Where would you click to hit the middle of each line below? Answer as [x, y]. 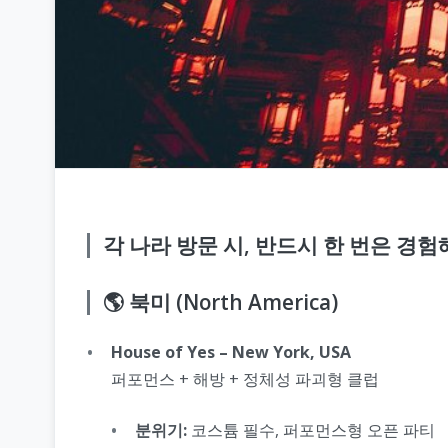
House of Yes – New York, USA [231, 351]
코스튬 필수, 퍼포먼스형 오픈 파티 [311, 429]
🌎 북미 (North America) [220, 301]
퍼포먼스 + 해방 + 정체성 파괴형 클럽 [245, 378]
